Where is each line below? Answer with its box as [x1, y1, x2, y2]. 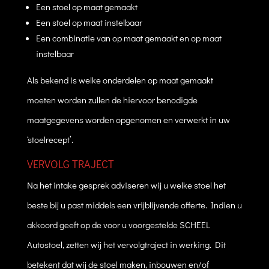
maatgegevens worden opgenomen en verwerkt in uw [26, 113, 230, 125]
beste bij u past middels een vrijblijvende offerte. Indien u [26, 198, 242, 211]
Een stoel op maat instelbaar [35, 16, 142, 28]
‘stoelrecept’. [26, 133, 73, 145]
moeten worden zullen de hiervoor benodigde [26, 93, 198, 106]
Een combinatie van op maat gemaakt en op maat [35, 31, 222, 44]
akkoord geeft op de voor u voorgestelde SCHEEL [26, 218, 210, 231]
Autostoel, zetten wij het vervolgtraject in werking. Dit [26, 238, 226, 250]
